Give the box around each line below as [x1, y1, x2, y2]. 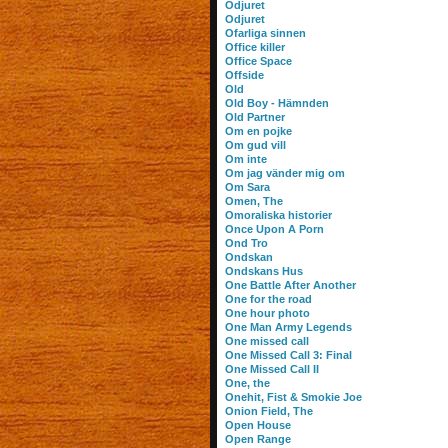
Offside [224, 69, 264, 81]
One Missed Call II [224, 363, 319, 375]
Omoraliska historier [224, 209, 332, 221]
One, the [224, 377, 270, 389]
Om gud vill [224, 139, 286, 151]
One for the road [224, 293, 312, 305]
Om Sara [224, 181, 270, 193]
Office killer [224, 41, 285, 53]
